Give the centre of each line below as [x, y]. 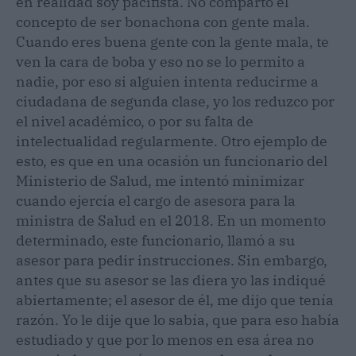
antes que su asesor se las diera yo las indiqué [171, 280]
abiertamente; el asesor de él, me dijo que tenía [175, 300]
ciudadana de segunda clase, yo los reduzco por [175, 101]
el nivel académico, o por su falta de [135, 121]
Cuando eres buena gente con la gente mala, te [172, 41]
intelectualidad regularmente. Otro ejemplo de [172, 141]
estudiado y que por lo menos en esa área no [165, 339]
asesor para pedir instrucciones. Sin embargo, [172, 260]
